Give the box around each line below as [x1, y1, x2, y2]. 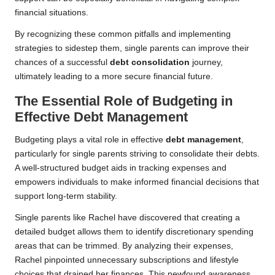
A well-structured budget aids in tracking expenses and [15, 163, 227, 173]
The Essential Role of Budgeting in [15, 93, 233, 109]
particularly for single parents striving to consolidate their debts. [15, 149, 260, 159]
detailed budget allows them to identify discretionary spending [15, 227, 254, 237]
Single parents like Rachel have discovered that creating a [15, 213, 240, 223]
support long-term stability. [15, 192, 117, 201]
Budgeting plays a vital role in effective [15, 135, 166, 145]
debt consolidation [110, 58, 190, 68]
